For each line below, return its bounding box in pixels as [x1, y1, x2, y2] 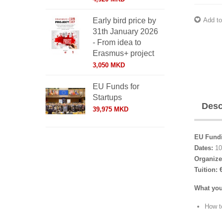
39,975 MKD [93, 106, 128, 113]
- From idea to [93, 38, 141, 47]
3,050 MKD [93, 61, 125, 69]
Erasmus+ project [93, 49, 154, 57]
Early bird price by [93, 16, 156, 25]
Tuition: [194, 166, 218, 173]
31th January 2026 [93, 27, 158, 36]
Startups [93, 93, 122, 102]
